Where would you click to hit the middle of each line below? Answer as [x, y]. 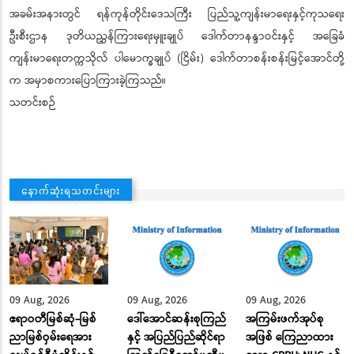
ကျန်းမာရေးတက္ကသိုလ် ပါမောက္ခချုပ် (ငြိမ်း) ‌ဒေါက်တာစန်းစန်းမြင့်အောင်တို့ [177, 58]
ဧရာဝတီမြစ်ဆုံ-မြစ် [53, 319]
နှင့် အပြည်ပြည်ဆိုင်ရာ [177, 337]
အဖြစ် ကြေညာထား [289, 337]
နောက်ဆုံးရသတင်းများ [71, 190]
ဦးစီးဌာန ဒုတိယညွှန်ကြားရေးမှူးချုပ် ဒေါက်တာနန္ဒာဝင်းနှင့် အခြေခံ [177, 36]
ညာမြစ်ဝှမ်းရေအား [51, 337]
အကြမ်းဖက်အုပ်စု [284, 319]
